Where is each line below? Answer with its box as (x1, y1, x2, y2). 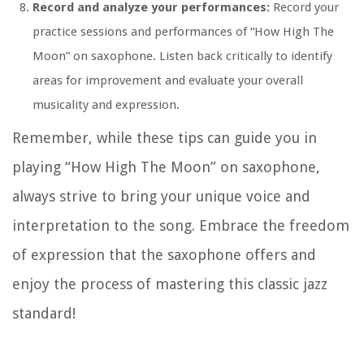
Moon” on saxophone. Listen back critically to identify (32, 49, 332, 64)
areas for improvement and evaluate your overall (32, 73, 303, 89)
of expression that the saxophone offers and (12, 246, 316, 264)
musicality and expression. (32, 97, 180, 113)
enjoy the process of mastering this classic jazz (12, 275, 327, 293)
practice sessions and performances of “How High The (32, 24, 334, 40)
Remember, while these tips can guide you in (12, 129, 317, 147)
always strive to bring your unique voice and (12, 188, 310, 206)
